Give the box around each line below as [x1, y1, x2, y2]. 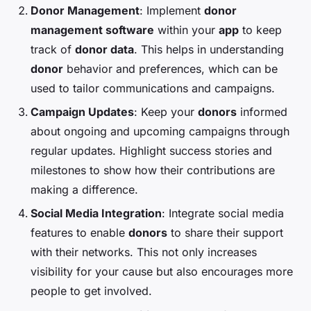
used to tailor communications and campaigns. [31, 81, 275, 95]
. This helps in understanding [134, 42, 284, 56]
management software [31, 22, 154, 37]
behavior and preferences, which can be [63, 61, 278, 76]
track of [31, 42, 75, 56]
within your [154, 22, 219, 37]
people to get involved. [31, 284, 152, 299]
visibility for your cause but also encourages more [31, 264, 293, 279]
